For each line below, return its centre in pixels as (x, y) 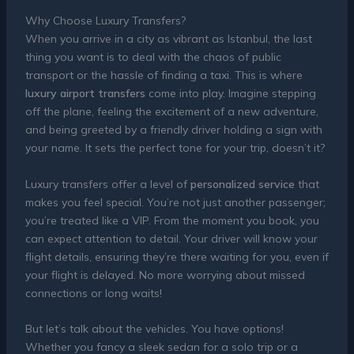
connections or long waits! (93, 293)
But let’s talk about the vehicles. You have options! (154, 328)
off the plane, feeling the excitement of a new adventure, (171, 112)
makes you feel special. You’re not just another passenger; (175, 202)
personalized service (242, 184)
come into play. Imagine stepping (230, 94)
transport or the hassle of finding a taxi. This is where (164, 75)
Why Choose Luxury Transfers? (105, 21)
